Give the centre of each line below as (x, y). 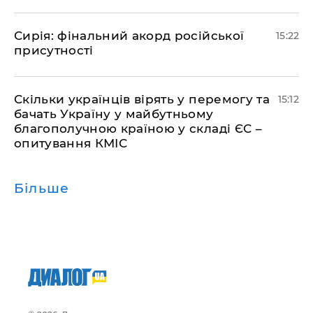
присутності (54, 50)
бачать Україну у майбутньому (114, 114)
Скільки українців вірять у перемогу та (142, 99)
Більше (42, 188)
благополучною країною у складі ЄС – (138, 128)
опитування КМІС (71, 143)
